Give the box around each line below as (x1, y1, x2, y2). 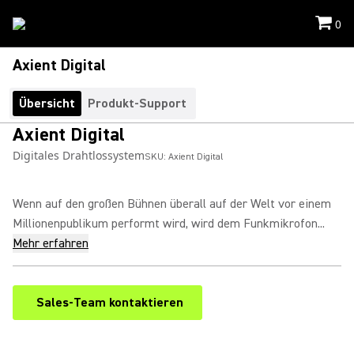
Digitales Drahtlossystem (13, 148, 145, 163)
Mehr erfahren (13, 235, 88, 251)
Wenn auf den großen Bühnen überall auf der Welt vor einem (13, 196, 331, 212)
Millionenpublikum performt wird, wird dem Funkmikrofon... (13, 216, 325, 232)
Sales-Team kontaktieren (36, 295, 183, 311)
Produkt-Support (88, 96, 186, 111)
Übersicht (19, 96, 75, 111)
